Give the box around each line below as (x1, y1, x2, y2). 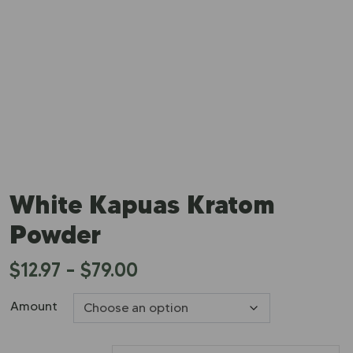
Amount (10, 299, 58, 314)
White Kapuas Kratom (9, 189, 275, 220)
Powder (9, 219, 101, 250)
